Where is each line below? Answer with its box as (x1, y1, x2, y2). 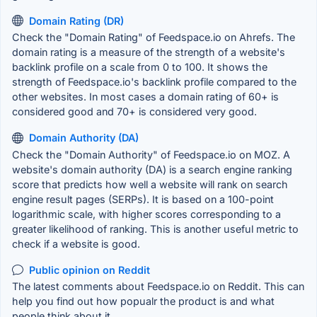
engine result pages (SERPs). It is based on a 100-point (12, 192, 274, 205)
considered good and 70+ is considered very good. (12, 105, 257, 117)
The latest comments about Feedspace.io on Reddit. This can (12, 280, 304, 292)
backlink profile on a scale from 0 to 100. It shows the (12, 61, 267, 73)
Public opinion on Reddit (29, 263, 150, 276)
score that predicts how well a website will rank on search (12, 178, 288, 190)
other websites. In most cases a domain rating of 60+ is (12, 91, 279, 103)
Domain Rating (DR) (29, 14, 124, 27)
